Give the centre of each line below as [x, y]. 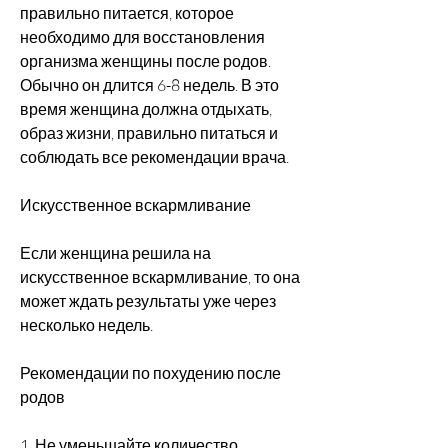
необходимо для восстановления [142, 36]
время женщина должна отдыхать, [146, 108]
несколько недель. [86, 324]
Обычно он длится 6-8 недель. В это [149, 84]
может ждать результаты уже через [148, 300]
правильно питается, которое [127, 12]
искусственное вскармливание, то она [160, 276]
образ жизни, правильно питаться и [149, 132]
